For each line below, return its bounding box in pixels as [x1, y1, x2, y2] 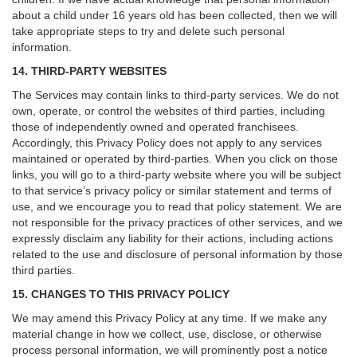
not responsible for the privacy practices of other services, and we [12, 216, 343, 229]
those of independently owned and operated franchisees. [12, 120, 299, 133]
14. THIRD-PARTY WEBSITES [12, 65, 167, 77]
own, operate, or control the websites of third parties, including [12, 104, 325, 117]
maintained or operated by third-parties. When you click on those [12, 152, 338, 165]
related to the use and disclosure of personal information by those [12, 248, 343, 261]
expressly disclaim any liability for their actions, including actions [12, 232, 333, 245]
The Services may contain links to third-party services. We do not [12, 88, 339, 101]
